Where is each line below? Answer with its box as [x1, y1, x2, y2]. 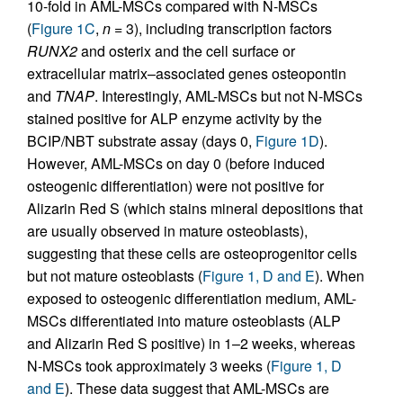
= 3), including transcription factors [111, 18, 332, 40]
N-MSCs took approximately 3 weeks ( [27, 355, 271, 377]
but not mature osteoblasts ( [27, 265, 202, 287]
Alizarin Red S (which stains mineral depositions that [27, 198, 363, 219]
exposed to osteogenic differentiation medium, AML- [27, 288, 356, 309]
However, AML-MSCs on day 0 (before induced [27, 153, 325, 175]
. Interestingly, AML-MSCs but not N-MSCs [94, 85, 363, 107]
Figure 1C [31, 18, 95, 40]
